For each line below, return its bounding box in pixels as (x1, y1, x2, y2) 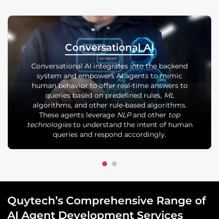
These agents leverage (39, 110, 117, 120)
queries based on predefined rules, (45, 91, 164, 100)
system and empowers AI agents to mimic (37, 71, 182, 81)
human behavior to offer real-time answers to (31, 81, 188, 90)
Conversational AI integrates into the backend (31, 62, 188, 71)
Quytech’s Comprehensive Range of (7, 194, 206, 208)
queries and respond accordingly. (53, 130, 166, 139)
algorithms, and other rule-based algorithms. (32, 101, 187, 110)
